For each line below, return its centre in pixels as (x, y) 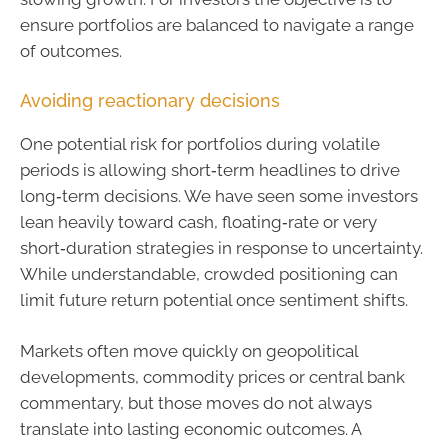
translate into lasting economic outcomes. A (190, 429)
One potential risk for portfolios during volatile (200, 143)
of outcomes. (71, 51)
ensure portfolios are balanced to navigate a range (217, 25)
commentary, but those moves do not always (196, 403)
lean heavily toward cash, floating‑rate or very (198, 221)
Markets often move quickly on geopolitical (189, 351)
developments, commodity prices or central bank (212, 377)
